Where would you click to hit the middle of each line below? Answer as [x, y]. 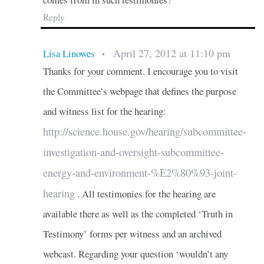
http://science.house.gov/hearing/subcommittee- [144, 131]
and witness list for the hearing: [104, 111]
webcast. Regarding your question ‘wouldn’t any [135, 253]
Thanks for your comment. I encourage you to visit [140, 71]
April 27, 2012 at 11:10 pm [171, 53]
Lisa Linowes [69, 53]
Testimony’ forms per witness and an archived [132, 233]
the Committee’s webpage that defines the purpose [139, 91]
